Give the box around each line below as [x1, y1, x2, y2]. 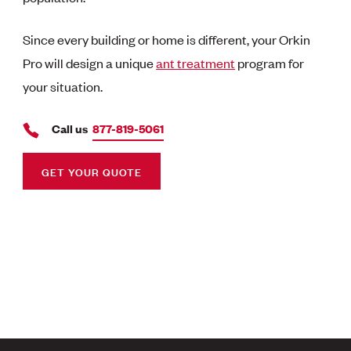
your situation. [23, 78, 103, 96]
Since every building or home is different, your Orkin [23, 31, 311, 49]
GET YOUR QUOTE [42, 163, 143, 180]
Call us [52, 120, 89, 137]
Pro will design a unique [23, 54, 157, 72]
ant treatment [156, 54, 236, 72]
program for [235, 54, 305, 72]
